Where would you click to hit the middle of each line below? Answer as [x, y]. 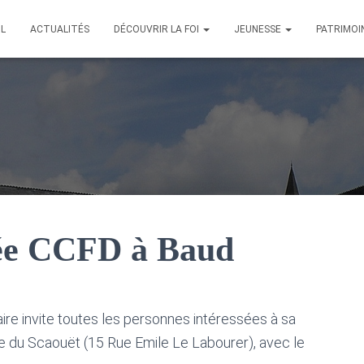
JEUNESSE [259, 29]
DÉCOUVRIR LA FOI [158, 29]
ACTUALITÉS [60, 29]
